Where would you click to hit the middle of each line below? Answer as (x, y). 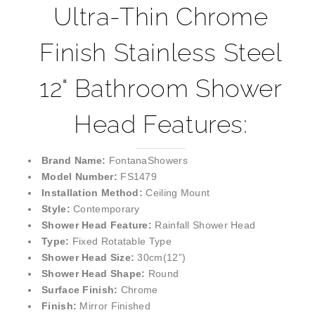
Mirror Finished (115, 306)
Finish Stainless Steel (161, 53)
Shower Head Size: (90, 258)
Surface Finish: (81, 290)
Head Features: (161, 124)
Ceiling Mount (178, 193)
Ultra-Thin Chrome (161, 17)
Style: (58, 209)
